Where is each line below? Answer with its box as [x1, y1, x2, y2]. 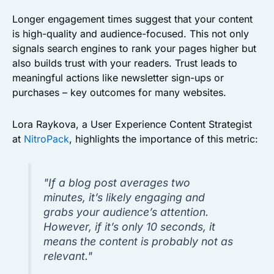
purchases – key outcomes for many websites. [12, 86, 226, 98]
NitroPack [24, 132, 69, 145]
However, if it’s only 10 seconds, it [43, 220, 216, 233]
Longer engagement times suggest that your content [12, 12, 253, 25]
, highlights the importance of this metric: [69, 132, 258, 145]
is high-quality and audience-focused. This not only [12, 27, 249, 40]
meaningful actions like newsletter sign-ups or [12, 71, 224, 84]
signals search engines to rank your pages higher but [12, 42, 256, 54]
